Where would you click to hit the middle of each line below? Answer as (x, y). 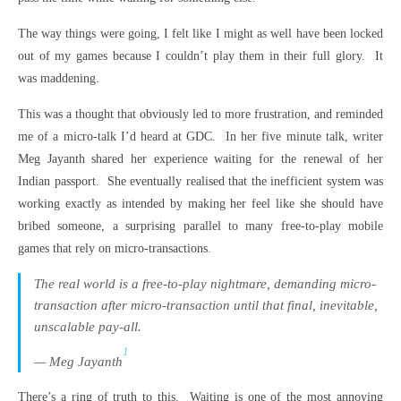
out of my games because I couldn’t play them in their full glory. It (200, 56)
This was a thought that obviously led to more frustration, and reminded (200, 114)
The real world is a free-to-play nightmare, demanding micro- (205, 284)
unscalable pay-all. (88, 327)
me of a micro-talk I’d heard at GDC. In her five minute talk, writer (200, 137)
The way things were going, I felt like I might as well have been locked (200, 34)
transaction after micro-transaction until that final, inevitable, (206, 305)
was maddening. (59, 78)
